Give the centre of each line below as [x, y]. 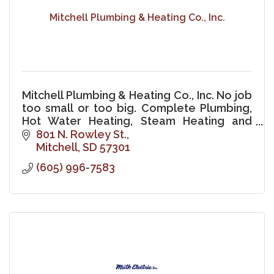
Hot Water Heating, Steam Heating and [137, 120]
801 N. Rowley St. [81, 135]
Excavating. [52, 133]
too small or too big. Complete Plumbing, [137, 108]
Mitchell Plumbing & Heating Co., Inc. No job [137, 95]
